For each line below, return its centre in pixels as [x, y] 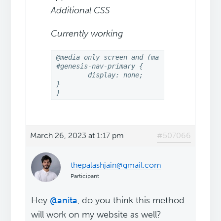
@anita [64, 201]
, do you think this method [131, 201]
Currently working [87, 34]
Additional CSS [81, 11]
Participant [85, 176]
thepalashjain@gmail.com [116, 165]
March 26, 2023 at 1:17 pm [77, 136]
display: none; [72, 75]
